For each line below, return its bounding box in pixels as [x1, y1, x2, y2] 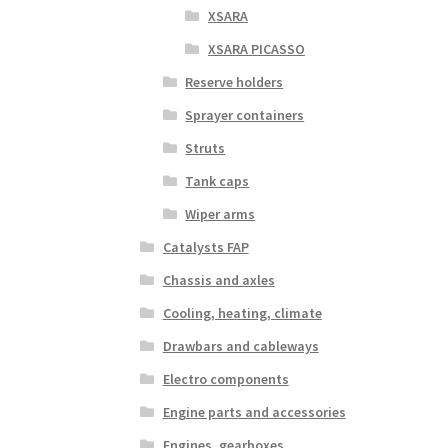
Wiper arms [185, 204, 256, 223]
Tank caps [185, 171, 250, 190]
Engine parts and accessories [162, 402, 346, 421]
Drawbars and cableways [162, 336, 319, 355]
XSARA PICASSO [207, 39, 305, 58]
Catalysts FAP [162, 237, 249, 256]
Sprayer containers [185, 105, 305, 124]
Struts [185, 138, 226, 157]
